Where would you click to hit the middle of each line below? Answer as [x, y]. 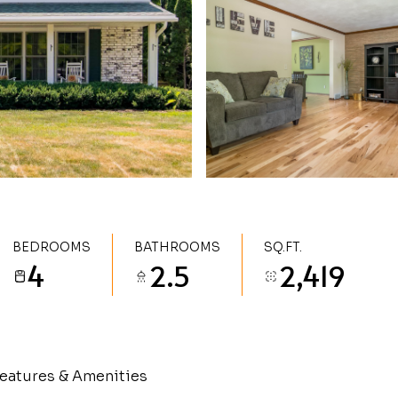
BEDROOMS [52, 247]
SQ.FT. [283, 247]
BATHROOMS [177, 247]
